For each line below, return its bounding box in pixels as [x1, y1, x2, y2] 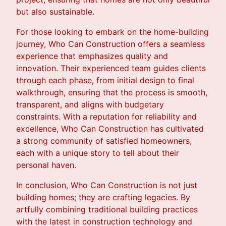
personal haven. [16, 160, 76, 171]
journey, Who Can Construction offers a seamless [16, 39, 205, 49]
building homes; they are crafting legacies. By [16, 192, 190, 203]
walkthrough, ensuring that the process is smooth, [16, 87, 207, 98]
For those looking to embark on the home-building [16, 27, 209, 37]
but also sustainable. [16, 7, 94, 17]
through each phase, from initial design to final [16, 75, 194, 86]
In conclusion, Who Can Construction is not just [16, 180, 197, 191]
